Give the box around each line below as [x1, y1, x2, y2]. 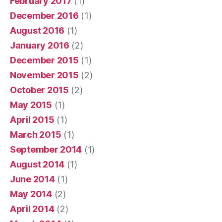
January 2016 [10, 40, 69, 51]
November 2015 [10, 69, 79, 80]
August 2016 [10, 25, 65, 36]
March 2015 [10, 129, 61, 140]
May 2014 [10, 188, 52, 199]
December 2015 [10, 55, 79, 65]
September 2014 [10, 144, 82, 155]
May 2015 [10, 99, 52, 110]
